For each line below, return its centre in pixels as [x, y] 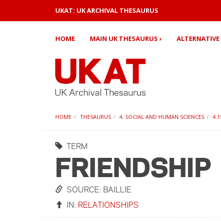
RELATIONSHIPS [108, 204]
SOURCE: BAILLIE [97, 189]
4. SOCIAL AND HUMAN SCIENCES [162, 117]
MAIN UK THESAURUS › [126, 38]
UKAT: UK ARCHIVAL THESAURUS [107, 10]
